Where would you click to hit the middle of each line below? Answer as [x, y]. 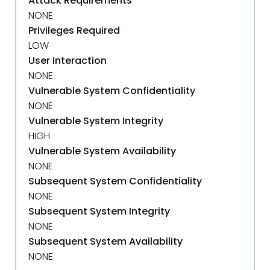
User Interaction [67, 61]
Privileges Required [74, 30]
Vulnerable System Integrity [96, 121]
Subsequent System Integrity [99, 211]
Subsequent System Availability [105, 241]
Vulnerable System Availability [102, 151]
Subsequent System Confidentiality [115, 181]
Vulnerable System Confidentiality [112, 91]
